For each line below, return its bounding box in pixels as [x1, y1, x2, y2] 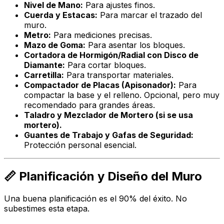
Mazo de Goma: [24, 40, 85, 50]
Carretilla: [24, 70, 64, 80]
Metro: [24, 30, 51, 40]
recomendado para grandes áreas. [24, 100, 155, 110]
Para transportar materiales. [64, 70, 173, 80]
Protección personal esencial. [24, 140, 136, 150]
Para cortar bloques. [65, 60, 146, 70]
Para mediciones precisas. [51, 30, 152, 40]
